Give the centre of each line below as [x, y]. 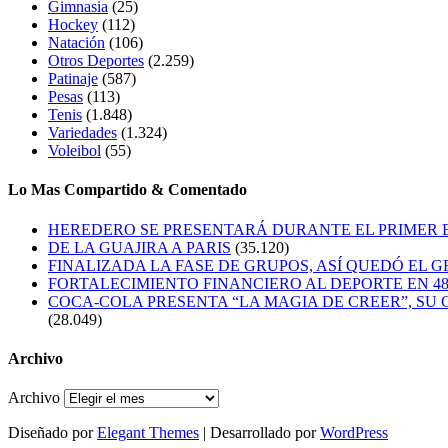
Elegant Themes [148, 433]
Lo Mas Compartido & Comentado [127, 190]
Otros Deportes [96, 61]
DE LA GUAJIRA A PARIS [139, 247]
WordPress [354, 433]
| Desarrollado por [259, 433]
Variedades [82, 133]
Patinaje [73, 79]
